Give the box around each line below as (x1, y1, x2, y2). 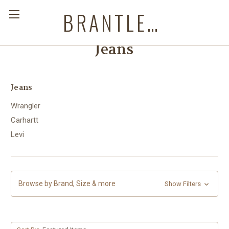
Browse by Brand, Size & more (18, 179, 116, 188)
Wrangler (11, 101, 40, 110)
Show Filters (164, 179, 202, 188)
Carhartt (11, 115, 38, 125)
